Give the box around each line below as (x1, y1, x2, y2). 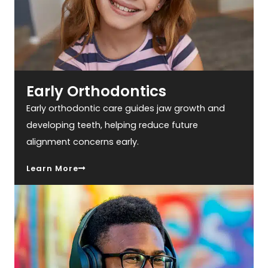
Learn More (26, 163, 79, 175)
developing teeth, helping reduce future (26, 119, 199, 132)
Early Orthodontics (26, 81, 167, 102)
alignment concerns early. (26, 136, 139, 148)
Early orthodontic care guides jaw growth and (26, 102, 226, 115)
